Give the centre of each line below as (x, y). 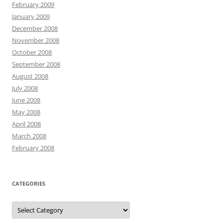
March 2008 (29, 136)
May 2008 (26, 112)
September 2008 (36, 64)
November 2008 (36, 40)
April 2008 (26, 124)
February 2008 (33, 148)
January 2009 (31, 16)
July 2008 (25, 88)
